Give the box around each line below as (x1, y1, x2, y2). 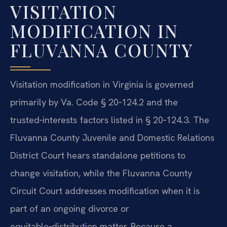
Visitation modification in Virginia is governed (10, 79, 194, 91)
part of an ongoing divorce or (10, 203, 129, 215)
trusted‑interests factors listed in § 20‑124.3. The (10, 114, 209, 126)
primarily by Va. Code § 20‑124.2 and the (10, 96, 178, 108)
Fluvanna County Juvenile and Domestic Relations (10, 132, 214, 144)
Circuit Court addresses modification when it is (10, 185, 200, 197)
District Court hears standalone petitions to (10, 149, 185, 162)
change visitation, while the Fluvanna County (10, 167, 192, 179)
